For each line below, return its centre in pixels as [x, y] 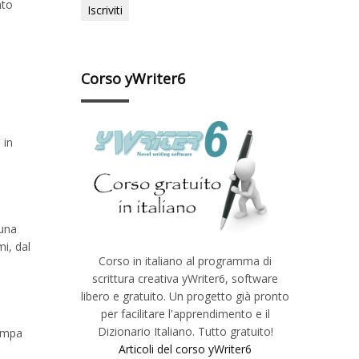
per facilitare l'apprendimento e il [185, 313]
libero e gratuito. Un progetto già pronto [185, 296]
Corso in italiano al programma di [185, 260]
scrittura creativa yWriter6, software [185, 278]
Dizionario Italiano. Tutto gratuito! [185, 331]
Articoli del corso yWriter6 [185, 349]
